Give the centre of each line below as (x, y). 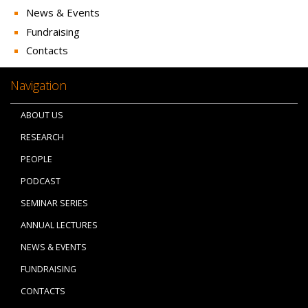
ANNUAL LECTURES (59, 225)
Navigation (38, 86)
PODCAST (41, 181)
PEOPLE (36, 159)
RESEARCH (42, 137)
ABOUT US (42, 115)
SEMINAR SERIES (54, 203)
